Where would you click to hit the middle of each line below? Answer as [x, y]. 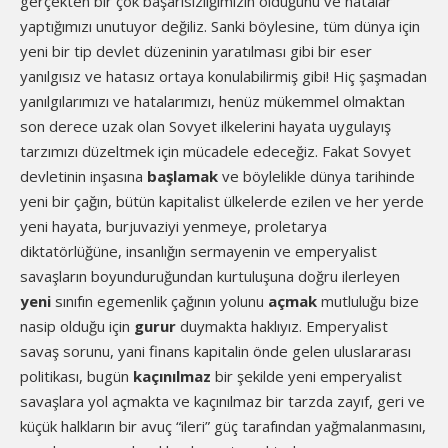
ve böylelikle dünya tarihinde [316, 176]
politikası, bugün [74, 376]
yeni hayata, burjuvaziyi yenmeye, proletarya [173, 226]
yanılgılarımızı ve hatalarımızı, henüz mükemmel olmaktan [212, 101]
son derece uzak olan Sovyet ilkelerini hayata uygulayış [205, 126]
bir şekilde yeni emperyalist [306, 376]
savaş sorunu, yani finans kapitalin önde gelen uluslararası [215, 351]
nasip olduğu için [77, 326]
